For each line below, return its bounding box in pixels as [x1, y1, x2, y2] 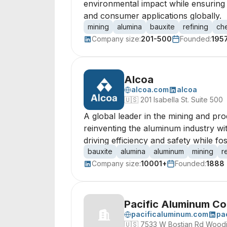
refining [183, 22, 208, 31]
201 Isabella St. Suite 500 [140, 95, 223, 104]
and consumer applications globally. [84, 11, 221, 21]
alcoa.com [131, 85, 169, 94]
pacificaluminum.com [131, 210, 208, 218]
